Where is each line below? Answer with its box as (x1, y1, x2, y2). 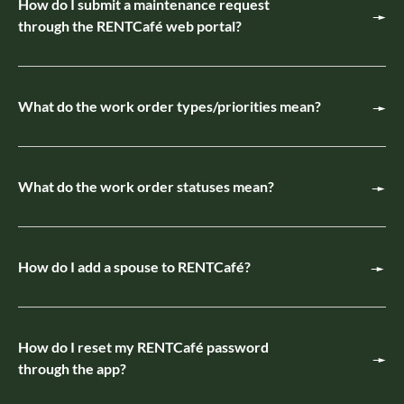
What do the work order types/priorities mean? (18, 96, 321, 115)
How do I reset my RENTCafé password (18, 337, 269, 355)
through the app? (18, 359, 126, 377)
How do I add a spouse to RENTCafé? (18, 257, 251, 275)
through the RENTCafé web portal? (18, 16, 242, 34)
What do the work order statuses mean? (18, 177, 274, 195)
